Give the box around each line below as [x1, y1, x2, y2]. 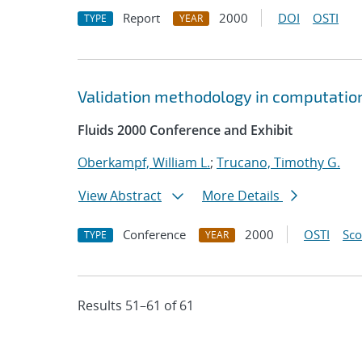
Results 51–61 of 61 [78, 297, 194, 314]
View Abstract [78, 187, 162, 204]
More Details [202, 187, 283, 204]
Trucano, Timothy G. [217, 154, 340, 171]
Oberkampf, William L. [78, 154, 210, 171]
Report [123, 10, 160, 26]
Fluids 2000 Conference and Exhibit [78, 121, 293, 139]
